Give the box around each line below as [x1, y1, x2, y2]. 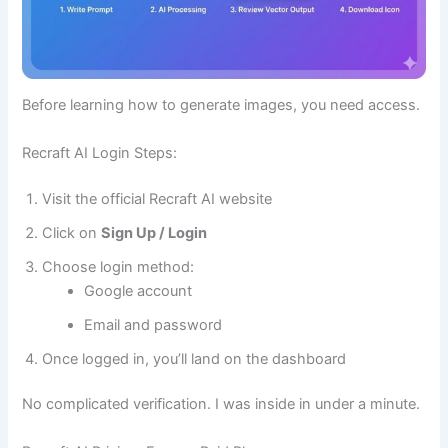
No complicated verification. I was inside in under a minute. [22, 395, 421, 414]
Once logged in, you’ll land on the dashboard [42, 349, 347, 368]
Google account [84, 281, 193, 300]
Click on [42, 223, 102, 242]
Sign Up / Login [101, 223, 208, 242]
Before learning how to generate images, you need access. [22, 96, 421, 115]
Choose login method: [42, 257, 195, 276]
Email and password [84, 315, 223, 334]
